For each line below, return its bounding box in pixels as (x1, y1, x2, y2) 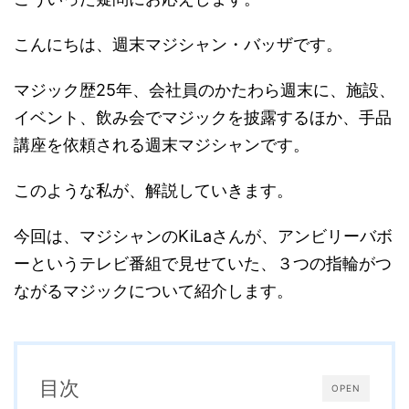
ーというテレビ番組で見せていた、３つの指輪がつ (14, 254, 392, 274)
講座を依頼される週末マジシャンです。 (14, 135, 309, 155)
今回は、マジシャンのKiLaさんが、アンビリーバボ (14, 226, 393, 246)
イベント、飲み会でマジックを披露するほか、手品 (14, 108, 392, 128)
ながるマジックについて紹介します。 (14, 281, 293, 301)
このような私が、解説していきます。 (14, 181, 293, 201)
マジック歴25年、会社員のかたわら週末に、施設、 (14, 80, 395, 100)
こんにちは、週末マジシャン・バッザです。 (14, 35, 342, 55)
